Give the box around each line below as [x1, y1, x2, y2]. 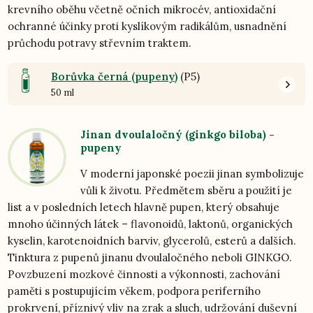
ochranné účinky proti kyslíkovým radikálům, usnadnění [8, 20, 287, 34]
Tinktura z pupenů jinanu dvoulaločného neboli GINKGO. [8, 251, 293, 265]
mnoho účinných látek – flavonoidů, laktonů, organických [8, 217, 293, 231]
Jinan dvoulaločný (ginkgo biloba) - [80, 128, 275, 142]
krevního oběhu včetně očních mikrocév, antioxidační [8, 3, 277, 17]
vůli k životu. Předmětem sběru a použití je [80, 184, 293, 198]
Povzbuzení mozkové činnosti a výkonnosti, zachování [8, 268, 281, 282]
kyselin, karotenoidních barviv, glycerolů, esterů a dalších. [8, 234, 297, 248]
